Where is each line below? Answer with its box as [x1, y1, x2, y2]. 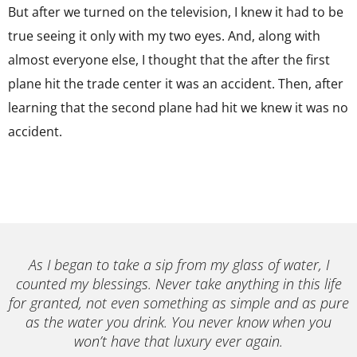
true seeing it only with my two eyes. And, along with [8, 27, 320, 45]
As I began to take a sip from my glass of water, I [28, 255, 329, 274]
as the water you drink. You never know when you [25, 312, 331, 331]
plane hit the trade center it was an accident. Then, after [8, 75, 343, 92]
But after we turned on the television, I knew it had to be [8, 3, 343, 21]
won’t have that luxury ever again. [74, 331, 283, 351]
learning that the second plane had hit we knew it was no [8, 99, 348, 116]
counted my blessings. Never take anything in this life [15, 274, 342, 293]
